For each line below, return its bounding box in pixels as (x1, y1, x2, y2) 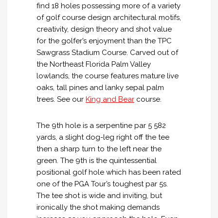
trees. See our (36, 94, 86, 104)
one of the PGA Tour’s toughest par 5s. (36, 179, 168, 188)
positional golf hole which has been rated (36, 167, 181, 177)
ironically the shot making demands (36, 202, 160, 212)
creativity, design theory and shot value (36, 24, 172, 34)
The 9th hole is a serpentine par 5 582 (36, 121, 166, 130)
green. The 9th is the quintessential (36, 156, 157, 165)
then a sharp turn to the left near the (36, 144, 162, 153)
